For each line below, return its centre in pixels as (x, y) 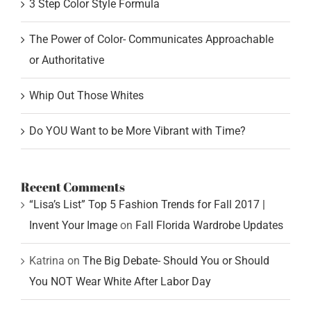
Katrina (47, 261)
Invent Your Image (73, 226)
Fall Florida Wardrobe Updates (209, 226)
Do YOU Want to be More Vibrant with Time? (137, 131)
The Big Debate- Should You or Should (176, 261)
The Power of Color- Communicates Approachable (151, 40)
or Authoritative (67, 60)
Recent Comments (73, 187)
